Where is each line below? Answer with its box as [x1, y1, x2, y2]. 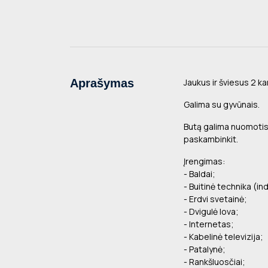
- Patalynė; [184, 243, 226, 255]
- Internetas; [184, 218, 234, 230]
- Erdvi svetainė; [184, 193, 247, 205]
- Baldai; [184, 168, 215, 180]
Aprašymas [70, 77, 134, 90]
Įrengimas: [184, 156, 225, 167]
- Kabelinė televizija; [184, 231, 263, 243]
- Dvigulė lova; [184, 206, 239, 218]
